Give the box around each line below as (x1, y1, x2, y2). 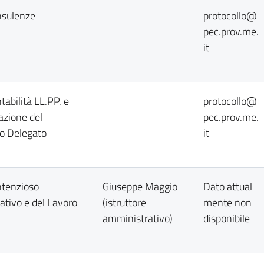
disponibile (203, 210, 250, 226)
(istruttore (103, 194, 146, 210)
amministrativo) (103, 210, 173, 226)
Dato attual (203, 179, 252, 194)
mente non (203, 194, 252, 210)
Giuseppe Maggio (103, 179, 177, 194)
